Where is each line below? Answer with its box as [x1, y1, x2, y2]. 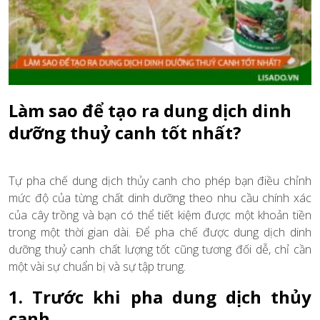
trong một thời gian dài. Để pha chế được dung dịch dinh [9, 224, 311, 240]
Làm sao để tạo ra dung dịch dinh [9, 98, 291, 122]
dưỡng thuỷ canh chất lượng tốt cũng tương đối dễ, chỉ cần [9, 241, 311, 257]
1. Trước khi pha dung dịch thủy [9, 284, 311, 309]
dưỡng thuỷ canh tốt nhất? [9, 120, 241, 144]
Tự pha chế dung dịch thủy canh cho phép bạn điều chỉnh [9, 172, 311, 189]
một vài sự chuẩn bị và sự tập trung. [9, 258, 186, 274]
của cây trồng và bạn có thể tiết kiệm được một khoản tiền [9, 206, 311, 223]
